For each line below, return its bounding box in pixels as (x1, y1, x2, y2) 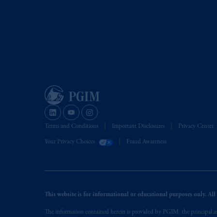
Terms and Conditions (45, 124, 98, 130)
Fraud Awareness (126, 139, 167, 145)
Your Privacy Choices (45, 139, 95, 145)
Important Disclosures (112, 124, 165, 130)
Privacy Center (178, 124, 214, 130)
